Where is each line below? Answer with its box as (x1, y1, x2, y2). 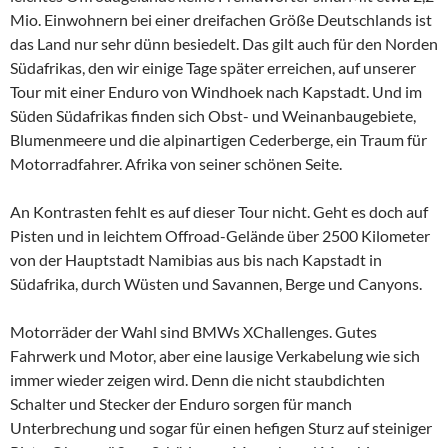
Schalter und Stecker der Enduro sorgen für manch (10, 394, 352, 413)
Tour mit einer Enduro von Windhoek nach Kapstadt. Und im (10, 82, 422, 101)
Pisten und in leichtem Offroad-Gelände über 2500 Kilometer (10, 226, 430, 245)
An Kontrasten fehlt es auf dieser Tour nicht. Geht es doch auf (10, 202, 428, 221)
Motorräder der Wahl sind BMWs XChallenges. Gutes (10, 322, 377, 341)
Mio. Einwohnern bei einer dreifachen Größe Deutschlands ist (10, 10, 432, 29)
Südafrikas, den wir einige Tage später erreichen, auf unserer (10, 58, 416, 77)
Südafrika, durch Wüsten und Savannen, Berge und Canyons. (10, 274, 422, 293)
